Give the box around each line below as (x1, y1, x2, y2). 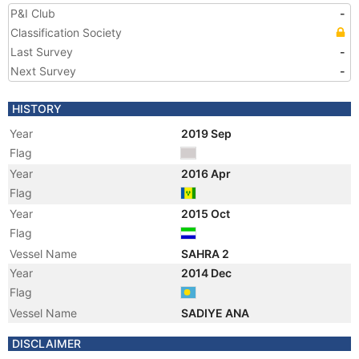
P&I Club (10, 6, 55, 20)
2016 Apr (181, 167, 233, 180)
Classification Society (10, 26, 122, 39)
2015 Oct (181, 207, 232, 220)
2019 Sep (181, 127, 234, 140)
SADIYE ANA (181, 306, 252, 320)
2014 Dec (181, 266, 234, 280)
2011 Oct (181, 325, 231, 339)
